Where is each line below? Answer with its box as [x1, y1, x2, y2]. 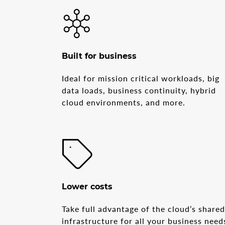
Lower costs [62, 181, 113, 191]
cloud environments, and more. [62, 97, 186, 107]
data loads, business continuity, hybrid [62, 85, 216, 95]
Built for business [62, 51, 137, 61]
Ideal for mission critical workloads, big [62, 73, 220, 83]
